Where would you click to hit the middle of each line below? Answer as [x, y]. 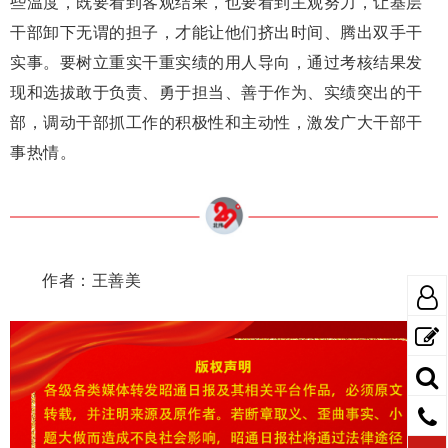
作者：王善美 [91, 279]
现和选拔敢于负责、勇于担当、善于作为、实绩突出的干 [216, 91]
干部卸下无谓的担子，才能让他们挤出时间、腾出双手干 [216, 31]
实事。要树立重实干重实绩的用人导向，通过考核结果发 [216, 61]
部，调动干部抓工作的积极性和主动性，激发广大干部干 [216, 121]
